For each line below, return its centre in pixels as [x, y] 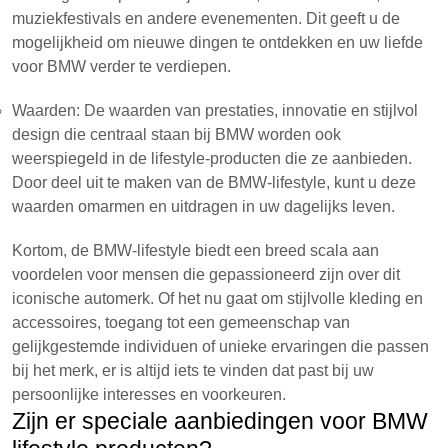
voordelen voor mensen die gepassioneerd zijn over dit [206, 274]
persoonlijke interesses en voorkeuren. [149, 394]
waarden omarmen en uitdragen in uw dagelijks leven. [203, 206]
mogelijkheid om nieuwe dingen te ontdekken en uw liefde [217, 42]
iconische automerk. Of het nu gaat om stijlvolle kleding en [217, 298]
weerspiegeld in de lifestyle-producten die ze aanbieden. [212, 158]
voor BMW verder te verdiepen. [121, 66]
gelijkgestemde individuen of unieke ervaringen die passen [220, 346]
